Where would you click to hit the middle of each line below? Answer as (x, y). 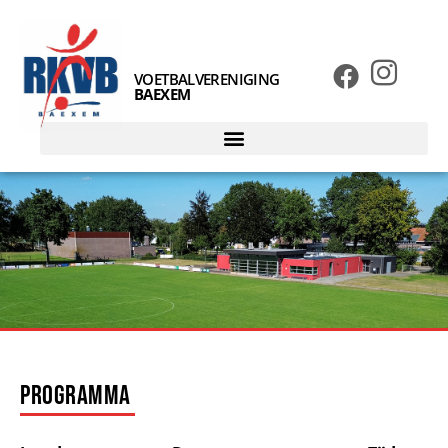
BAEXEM (162, 93)
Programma (75, 395)
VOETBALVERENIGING (207, 78)
